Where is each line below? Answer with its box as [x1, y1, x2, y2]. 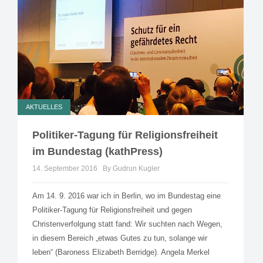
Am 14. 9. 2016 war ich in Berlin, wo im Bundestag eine [32, 191, 221, 200]
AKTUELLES [26, 103, 62, 110]
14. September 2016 [32, 164, 97, 173]
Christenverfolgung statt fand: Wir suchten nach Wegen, [32, 219, 222, 228]
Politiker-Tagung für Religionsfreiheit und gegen [32, 205, 192, 214]
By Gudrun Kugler [103, 164, 160, 173]
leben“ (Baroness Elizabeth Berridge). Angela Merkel [32, 247, 210, 257]
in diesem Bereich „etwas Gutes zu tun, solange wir [32, 233, 207, 242]
